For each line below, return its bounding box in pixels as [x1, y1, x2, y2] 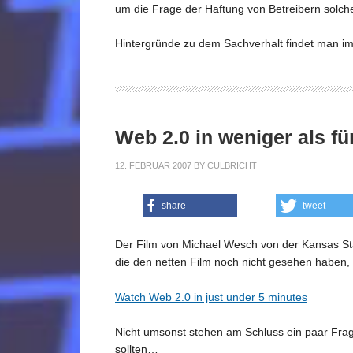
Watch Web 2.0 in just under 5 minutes [115, 290, 307, 303]
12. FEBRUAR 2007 [115, 161, 191, 170]
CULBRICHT [207, 161, 257, 170]
